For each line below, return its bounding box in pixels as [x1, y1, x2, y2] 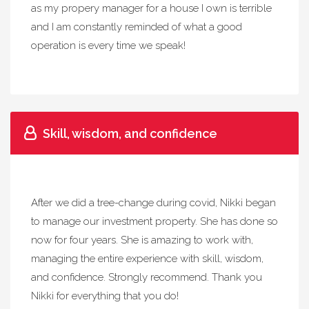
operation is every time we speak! [31, 39, 186, 52]
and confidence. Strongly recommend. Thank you [31, 271, 262, 283]
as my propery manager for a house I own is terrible [31, 2, 272, 14]
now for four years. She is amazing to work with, [31, 234, 253, 246]
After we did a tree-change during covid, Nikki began [31, 197, 276, 209]
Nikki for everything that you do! [31, 290, 179, 302]
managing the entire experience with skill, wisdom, [31, 252, 263, 265]
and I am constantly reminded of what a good [31, 21, 242, 33]
